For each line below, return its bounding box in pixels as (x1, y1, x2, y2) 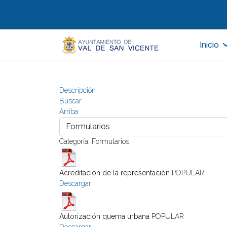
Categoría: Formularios (59, 137, 129, 145)
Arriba (59, 107, 78, 116)
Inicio (200, 40, 219, 50)
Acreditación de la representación (59, 169, 170, 177)
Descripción (59, 86, 96, 94)
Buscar (59, 97, 82, 105)
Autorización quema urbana (59, 212, 149, 220)
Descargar (59, 179, 91, 187)
